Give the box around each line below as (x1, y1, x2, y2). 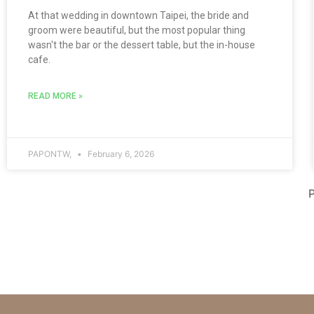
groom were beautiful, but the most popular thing (28, 24, 245, 36)
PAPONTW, (28, 148, 74, 159)
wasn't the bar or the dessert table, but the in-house (28, 39, 255, 50)
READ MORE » (28, 90, 83, 101)
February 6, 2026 (86, 148, 154, 159)
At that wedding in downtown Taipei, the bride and (28, 9, 249, 21)
